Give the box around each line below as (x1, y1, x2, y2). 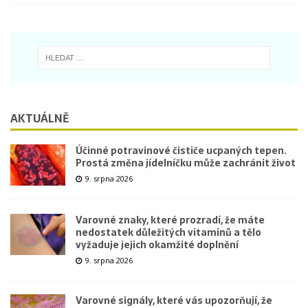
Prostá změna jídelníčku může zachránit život (76, 155, 296, 170)
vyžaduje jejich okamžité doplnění (76, 236, 239, 252)
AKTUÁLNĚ (10, 109, 69, 127)
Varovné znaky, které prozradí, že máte (76, 212, 265, 228)
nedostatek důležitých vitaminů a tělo (76, 224, 261, 240)
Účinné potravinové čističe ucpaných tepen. (76, 142, 287, 158)
